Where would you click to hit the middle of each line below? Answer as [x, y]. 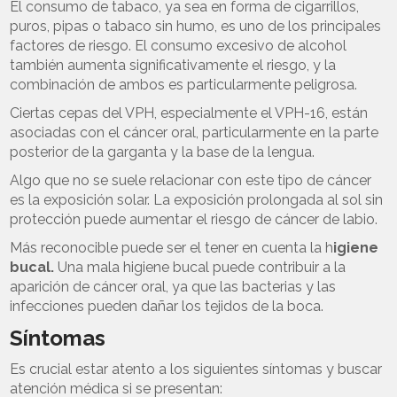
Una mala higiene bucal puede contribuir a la [200, 267]
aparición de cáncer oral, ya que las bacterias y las [173, 286]
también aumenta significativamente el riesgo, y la [173, 65]
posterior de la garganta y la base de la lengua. [163, 152]
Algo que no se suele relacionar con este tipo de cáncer [191, 180]
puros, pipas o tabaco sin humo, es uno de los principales [196, 26]
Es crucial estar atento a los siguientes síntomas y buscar [196, 369]
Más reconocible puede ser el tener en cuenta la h [172, 247]
